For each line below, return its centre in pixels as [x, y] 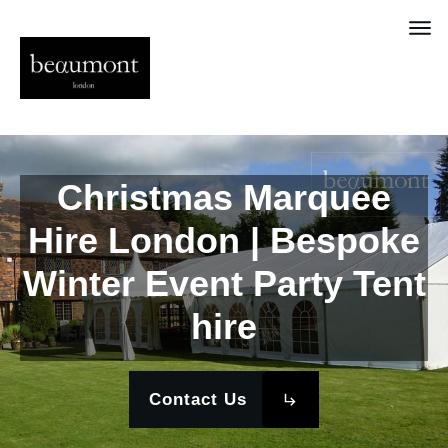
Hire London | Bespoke [224, 241]
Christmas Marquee [224, 198]
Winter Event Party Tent [224, 284]
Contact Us [198, 399]
